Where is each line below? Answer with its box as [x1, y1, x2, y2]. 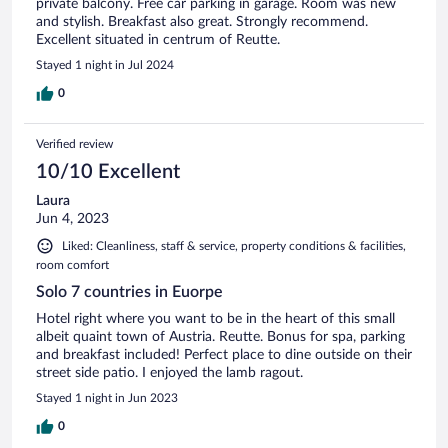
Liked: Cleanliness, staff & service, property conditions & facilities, [62, 239, 406, 252]
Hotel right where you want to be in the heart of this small [36, 311, 395, 326]
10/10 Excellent [36, 161, 180, 182]
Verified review [36, 137, 113, 150]
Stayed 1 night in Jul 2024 [36, 58, 174, 71]
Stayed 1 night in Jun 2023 [36, 391, 178, 404]
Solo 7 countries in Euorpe [36, 283, 223, 300]
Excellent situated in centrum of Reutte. [36, 32, 280, 47]
